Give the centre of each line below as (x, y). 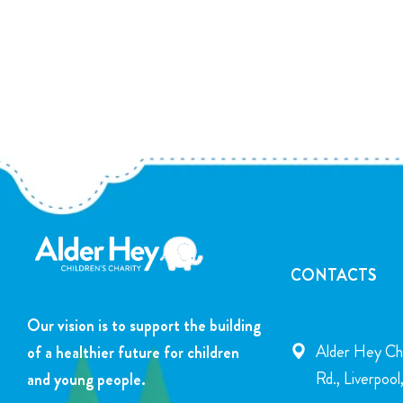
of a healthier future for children (133, 353)
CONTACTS (333, 276)
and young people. (86, 380)
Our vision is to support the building (144, 326)
